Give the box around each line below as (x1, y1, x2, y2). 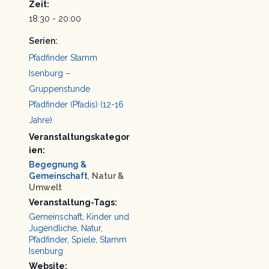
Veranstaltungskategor (28, 131, 130, 142)
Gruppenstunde (28, 83, 90, 94)
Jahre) (28, 115, 52, 125)
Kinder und (86, 211, 129, 222)
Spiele (71, 234, 95, 244)
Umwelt (28, 182, 62, 192)
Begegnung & (28, 159, 86, 169)
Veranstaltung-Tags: (28, 197, 117, 207)
